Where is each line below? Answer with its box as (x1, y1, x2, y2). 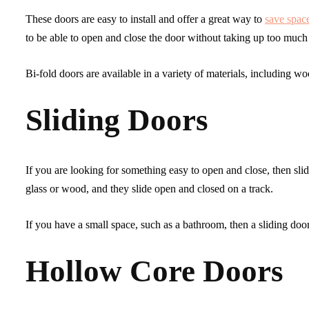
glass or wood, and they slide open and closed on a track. (26, 182, 273, 195)
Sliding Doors (26, 102, 208, 137)
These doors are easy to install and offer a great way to (26, 12, 265, 25)
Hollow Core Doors (26, 253, 283, 288)
